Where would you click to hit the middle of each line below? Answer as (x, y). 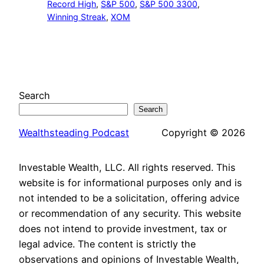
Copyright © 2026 (203, 133)
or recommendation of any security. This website (130, 214)
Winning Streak (77, 17)
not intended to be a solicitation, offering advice (129, 198)
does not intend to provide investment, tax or (123, 229)
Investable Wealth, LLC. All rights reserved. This (127, 168)
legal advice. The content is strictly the (107, 244)
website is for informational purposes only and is (131, 183)
